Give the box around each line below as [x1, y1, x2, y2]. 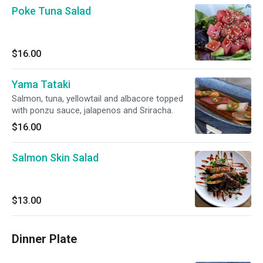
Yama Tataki [12, 78, 70, 90]
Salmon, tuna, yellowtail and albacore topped [12, 93, 183, 104]
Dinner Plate [12, 232, 77, 246]
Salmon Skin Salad [12, 151, 99, 164]
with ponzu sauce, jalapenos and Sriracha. [12, 105, 173, 116]
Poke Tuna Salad [12, 5, 91, 17]
